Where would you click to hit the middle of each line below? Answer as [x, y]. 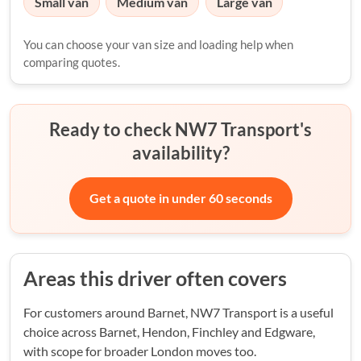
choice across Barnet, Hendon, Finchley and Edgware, [169, 331]
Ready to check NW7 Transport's [180, 129]
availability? [180, 152]
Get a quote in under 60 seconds [180, 198]
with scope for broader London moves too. [140, 351]
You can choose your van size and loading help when [158, 44]
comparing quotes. [72, 62]
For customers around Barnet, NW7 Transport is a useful [178, 312]
